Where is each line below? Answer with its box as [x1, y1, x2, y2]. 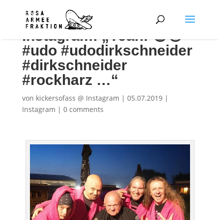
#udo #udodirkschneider [22, 42, 192, 58]
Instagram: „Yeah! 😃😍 [22, 27, 183, 44]
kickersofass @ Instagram [35, 93, 119, 103]
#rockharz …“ [22, 72, 118, 88]
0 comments [63, 105, 104, 114]
